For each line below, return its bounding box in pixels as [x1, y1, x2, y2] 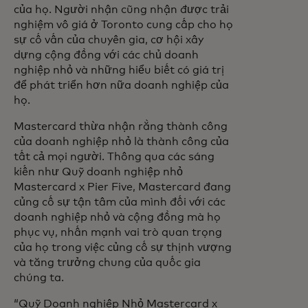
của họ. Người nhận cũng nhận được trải [14, 4, 229, 15]
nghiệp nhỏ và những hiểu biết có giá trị [14, 65, 224, 76]
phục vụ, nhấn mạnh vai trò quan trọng [14, 227, 222, 238]
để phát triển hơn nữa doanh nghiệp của [14, 80, 229, 91]
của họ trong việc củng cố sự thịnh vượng [14, 242, 232, 253]
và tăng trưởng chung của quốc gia [14, 257, 201, 268]
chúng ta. [14, 272, 69, 283]
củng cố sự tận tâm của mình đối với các [14, 197, 225, 208]
